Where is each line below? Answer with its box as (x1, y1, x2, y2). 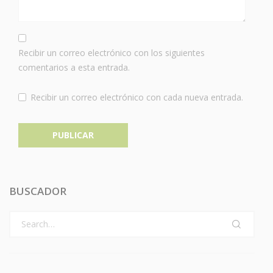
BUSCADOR (9, 183, 66, 198)
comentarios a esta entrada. (18, 61, 130, 73)
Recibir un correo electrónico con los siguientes (18, 46, 205, 58)
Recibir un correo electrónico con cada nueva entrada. (30, 91, 243, 103)
